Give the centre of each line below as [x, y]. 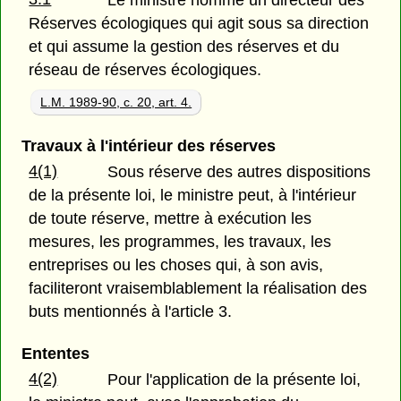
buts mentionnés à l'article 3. [131, 312]
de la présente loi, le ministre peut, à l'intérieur [193, 196]
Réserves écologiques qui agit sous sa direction [199, 24]
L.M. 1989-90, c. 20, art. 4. [116, 102]
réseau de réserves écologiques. [145, 70]
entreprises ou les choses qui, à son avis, [176, 265]
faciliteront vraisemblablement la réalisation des [198, 289]
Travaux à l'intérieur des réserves [148, 146]
